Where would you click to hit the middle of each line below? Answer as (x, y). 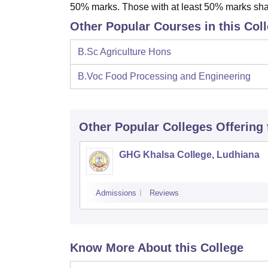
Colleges (188, 127)
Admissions (116, 193)
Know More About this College (157, 248)
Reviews (164, 193)
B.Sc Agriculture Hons (124, 52)
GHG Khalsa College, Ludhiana (189, 155)
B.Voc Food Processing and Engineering (164, 77)
